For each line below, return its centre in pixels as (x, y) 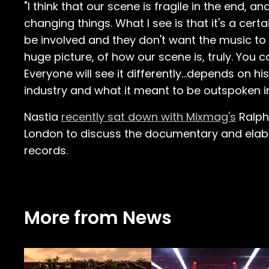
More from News (98, 218)
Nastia (43, 117)
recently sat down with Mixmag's (149, 117)
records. (46, 150)
